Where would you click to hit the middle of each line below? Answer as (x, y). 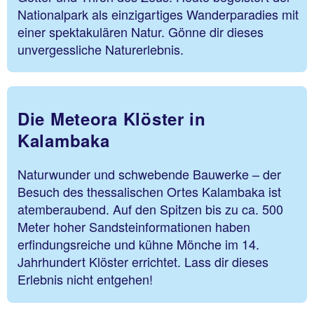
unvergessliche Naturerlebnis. (101, 49)
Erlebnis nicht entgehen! (85, 279)
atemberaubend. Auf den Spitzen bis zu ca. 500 (150, 209)
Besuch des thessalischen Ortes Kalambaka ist (149, 192)
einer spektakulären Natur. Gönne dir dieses (141, 31)
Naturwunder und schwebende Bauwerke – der (149, 174)
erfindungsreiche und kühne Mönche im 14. (138, 244)
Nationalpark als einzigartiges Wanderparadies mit (158, 14)
